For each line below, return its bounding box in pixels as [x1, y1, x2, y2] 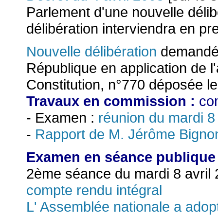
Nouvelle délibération [26, 43, 157, 59]
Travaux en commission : [26, 92, 199, 109]
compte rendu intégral [26, 182, 162, 199]
